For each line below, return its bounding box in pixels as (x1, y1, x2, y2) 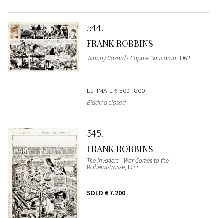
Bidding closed (86, 98, 126, 107)
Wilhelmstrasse (86, 163, 125, 172)
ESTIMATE (86, 86, 114, 95)
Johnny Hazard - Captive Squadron (86, 54, 176, 63)
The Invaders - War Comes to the (86, 156, 169, 165)
